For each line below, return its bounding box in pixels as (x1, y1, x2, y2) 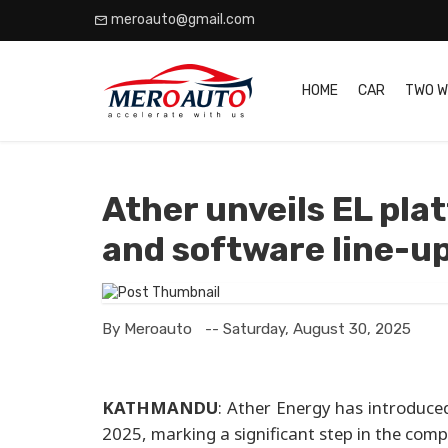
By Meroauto (102, 320, 196, 339)
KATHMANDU (102, 396, 218, 420)
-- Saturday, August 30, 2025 (205, 320, 412, 339)
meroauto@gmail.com (111, 11, 255, 29)
